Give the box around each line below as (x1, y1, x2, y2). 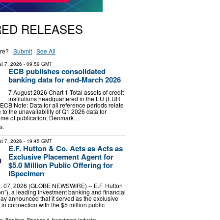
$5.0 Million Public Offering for (8, 159, 113, 170)
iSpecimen (8, 167, 44, 179)
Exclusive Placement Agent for (8, 151, 113, 162)
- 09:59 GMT (22, 60, 52, 67)
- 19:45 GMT (22, 137, 52, 144)
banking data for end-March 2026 (8, 74, 121, 85)
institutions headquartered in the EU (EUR (8, 94, 120, 103)
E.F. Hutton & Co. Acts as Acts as (8, 142, 123, 154)
